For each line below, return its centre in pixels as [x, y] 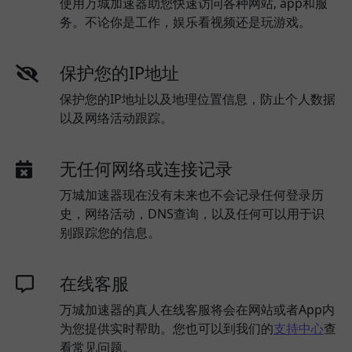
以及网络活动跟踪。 [116, 117]
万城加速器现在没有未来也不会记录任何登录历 [192, 194]
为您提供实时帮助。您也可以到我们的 [167, 328]
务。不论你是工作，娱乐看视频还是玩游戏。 [185, 22]
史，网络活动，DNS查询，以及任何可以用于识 [192, 213]
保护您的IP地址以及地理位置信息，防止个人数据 [198, 99]
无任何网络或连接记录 [146, 168]
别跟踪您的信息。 [110, 232]
